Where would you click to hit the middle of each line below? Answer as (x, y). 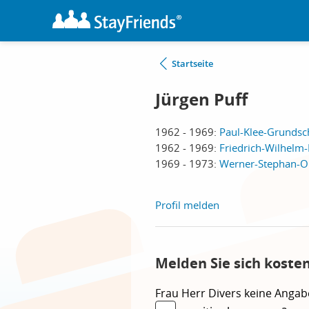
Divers (226, 293)
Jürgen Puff (201, 99)
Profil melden (187, 205)
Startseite (192, 63)
